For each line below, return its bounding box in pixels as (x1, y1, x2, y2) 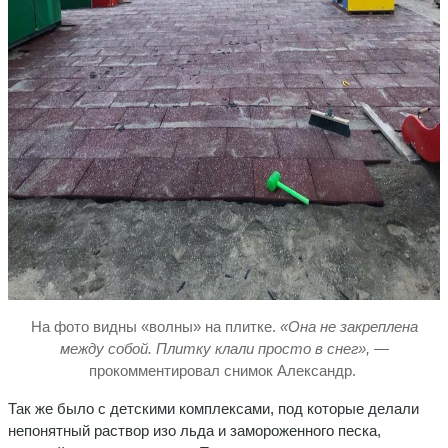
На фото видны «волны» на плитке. (30, 317, 276, 335)
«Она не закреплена (275, 317, 418, 335)
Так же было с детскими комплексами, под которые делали (8, 399, 419, 417)
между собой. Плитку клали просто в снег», (59, 339, 374, 357)
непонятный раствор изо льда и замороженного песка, (8, 421, 381, 439)
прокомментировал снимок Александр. (88, 361, 360, 379)
